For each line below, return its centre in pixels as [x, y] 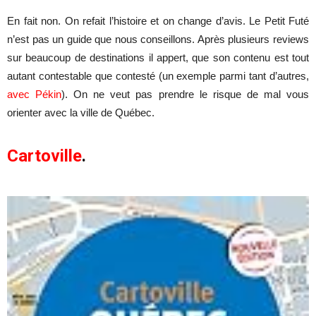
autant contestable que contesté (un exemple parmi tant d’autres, [158, 76]
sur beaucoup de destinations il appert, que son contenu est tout [158, 58]
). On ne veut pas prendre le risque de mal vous [186, 95]
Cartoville [44, 156]
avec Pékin [35, 95]
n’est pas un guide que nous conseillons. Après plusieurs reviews [158, 39]
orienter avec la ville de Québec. [81, 113]
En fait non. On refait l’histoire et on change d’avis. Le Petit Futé [158, 21]
